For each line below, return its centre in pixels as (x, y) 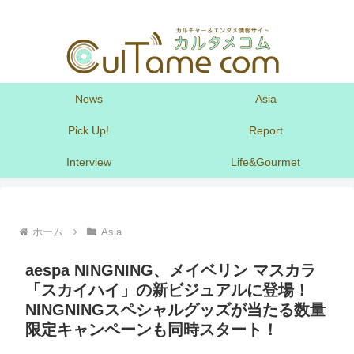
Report (265, 131)
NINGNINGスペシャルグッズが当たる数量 (175, 310)
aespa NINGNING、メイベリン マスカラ (171, 271)
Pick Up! (88, 131)
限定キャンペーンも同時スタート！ (152, 330)
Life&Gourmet (265, 162)
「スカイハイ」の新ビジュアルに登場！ (168, 290)
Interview (88, 162)
